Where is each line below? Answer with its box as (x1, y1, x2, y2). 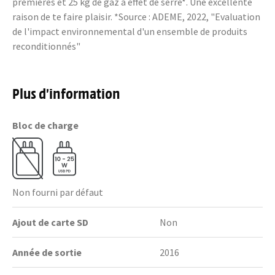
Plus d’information (12, 83, 120, 102)
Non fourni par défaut (12, 186, 103, 198)
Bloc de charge (12, 119, 79, 131)
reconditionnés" (12, 40, 80, 52)
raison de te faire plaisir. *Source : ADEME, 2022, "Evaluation (12, 10, 260, 23)
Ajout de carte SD (12, 216, 88, 228)
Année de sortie (12, 246, 82, 258)
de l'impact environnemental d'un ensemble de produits (12, 25, 247, 37)
